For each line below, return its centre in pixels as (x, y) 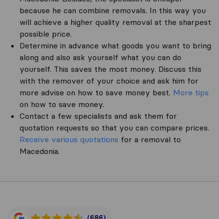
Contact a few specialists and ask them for (98, 116)
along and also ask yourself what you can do (100, 57)
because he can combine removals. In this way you (113, 10)
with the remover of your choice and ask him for (109, 81)
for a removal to (150, 139)
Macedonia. (40, 151)
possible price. (46, 34)
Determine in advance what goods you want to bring (115, 45)
